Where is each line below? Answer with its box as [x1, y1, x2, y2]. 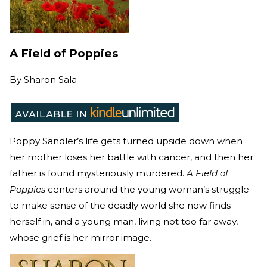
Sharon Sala [24, 73, 77, 85]
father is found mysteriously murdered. [10, 167, 187, 179]
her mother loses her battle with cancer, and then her [10, 151, 253, 163]
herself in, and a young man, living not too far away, [10, 215, 238, 227]
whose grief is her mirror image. [10, 231, 151, 243]
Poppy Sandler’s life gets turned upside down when [10, 135, 243, 147]
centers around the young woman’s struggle [45, 183, 249, 195]
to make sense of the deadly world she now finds [10, 199, 231, 211]
